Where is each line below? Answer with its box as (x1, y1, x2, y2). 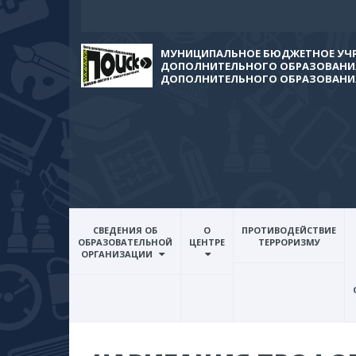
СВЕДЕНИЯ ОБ (93, 224, 157, 236)
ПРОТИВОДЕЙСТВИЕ (242, 224, 336, 236)
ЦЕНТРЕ (189, 236, 225, 248)
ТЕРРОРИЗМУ (257, 236, 320, 248)
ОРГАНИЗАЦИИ (81, 248, 153, 260)
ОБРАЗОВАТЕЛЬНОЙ (78, 236, 172, 248)
